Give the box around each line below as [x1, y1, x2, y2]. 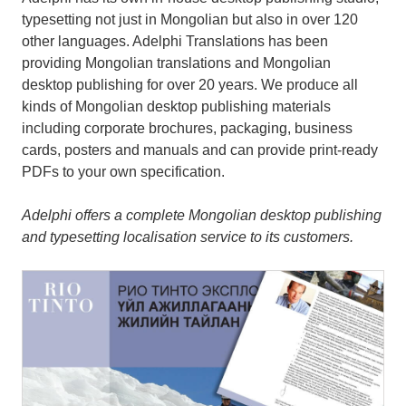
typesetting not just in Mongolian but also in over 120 [22, 12, 358, 28]
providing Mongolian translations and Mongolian [22, 55, 331, 72]
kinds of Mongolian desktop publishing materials [22, 99, 331, 115]
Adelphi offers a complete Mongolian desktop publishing [22, 208, 382, 224]
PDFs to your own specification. [22, 164, 225, 180]
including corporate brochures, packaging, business [22, 121, 353, 137]
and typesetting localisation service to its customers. [22, 229, 353, 246]
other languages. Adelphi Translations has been [22, 34, 328, 50]
